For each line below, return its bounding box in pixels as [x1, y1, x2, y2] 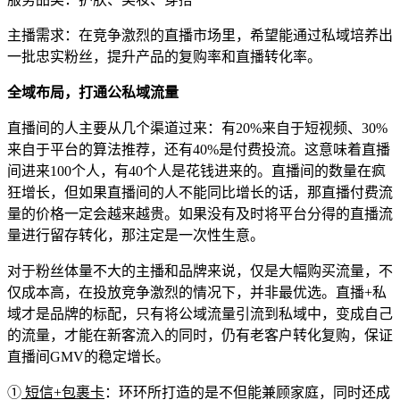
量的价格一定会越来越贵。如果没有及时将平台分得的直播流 [7, 205, 393, 221]
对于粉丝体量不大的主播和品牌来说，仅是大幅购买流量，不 [7, 262, 393, 279]
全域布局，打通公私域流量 [7, 84, 179, 100]
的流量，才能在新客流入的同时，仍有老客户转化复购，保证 [7, 327, 393, 343]
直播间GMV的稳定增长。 [7, 348, 170, 364]
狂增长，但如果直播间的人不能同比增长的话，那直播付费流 [7, 184, 393, 200]
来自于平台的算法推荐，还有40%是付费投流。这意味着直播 [7, 141, 390, 157]
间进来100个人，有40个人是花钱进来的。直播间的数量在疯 [7, 162, 386, 179]
